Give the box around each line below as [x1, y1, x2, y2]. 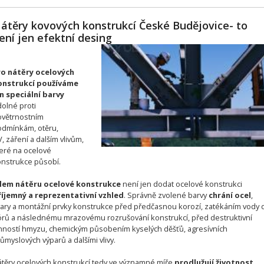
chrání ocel [208, 189, 251, 200]
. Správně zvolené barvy [123, 189, 209, 200]
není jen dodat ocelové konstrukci [120, 178, 242, 189]
